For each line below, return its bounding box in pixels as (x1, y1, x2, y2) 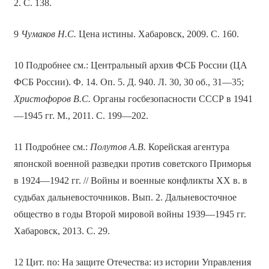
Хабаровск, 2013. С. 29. (13, 226, 110, 237)
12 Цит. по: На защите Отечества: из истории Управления (13, 257, 251, 268)
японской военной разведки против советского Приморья (13, 159, 251, 169)
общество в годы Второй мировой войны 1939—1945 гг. (13, 209, 246, 220)
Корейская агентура (145, 142, 229, 153)
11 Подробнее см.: (13, 142, 90, 153)
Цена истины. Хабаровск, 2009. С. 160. (76, 29, 239, 40)
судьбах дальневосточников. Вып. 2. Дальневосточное (13, 192, 237, 203)
